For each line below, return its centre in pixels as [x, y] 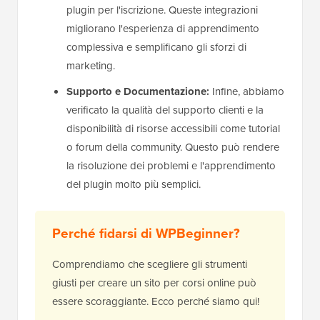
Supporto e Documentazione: [138, 92]
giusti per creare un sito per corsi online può [154, 283]
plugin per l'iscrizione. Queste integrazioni [162, 10]
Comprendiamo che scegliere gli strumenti [150, 265]
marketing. [91, 66]
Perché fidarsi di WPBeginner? [146, 234]
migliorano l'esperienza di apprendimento [163, 29]
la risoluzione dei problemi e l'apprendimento [171, 166]
